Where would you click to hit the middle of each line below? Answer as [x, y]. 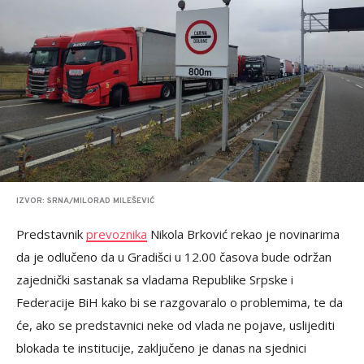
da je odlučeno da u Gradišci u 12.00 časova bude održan [174, 257]
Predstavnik [51, 234]
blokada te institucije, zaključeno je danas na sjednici [161, 348]
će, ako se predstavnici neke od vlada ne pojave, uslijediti [175, 325]
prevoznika [117, 234]
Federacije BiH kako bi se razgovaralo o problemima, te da [180, 302]
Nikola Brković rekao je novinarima [243, 234]
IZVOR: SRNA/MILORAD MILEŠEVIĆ [85, 201]
